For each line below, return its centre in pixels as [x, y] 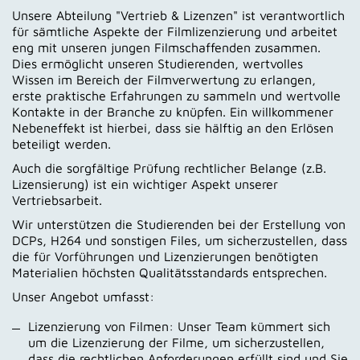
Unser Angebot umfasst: [83, 296]
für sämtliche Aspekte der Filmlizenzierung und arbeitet [175, 31]
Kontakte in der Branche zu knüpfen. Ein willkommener [173, 111]
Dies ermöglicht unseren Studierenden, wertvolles [157, 63]
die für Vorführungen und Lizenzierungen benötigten [165, 256]
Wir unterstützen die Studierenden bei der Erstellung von [179, 224]
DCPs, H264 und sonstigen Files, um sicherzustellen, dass [180, 240]
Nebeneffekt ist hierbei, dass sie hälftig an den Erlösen [173, 127]
